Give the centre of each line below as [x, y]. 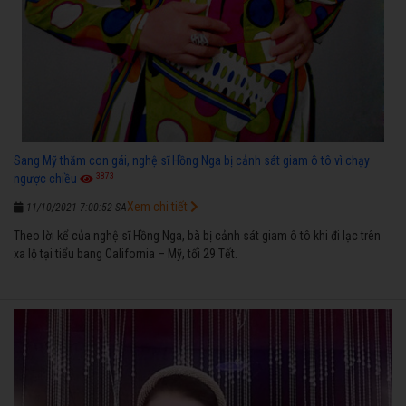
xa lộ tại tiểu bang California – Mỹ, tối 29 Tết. [126, 254]
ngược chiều [45, 179]
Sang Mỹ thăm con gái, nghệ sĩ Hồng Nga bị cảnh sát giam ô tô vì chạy [192, 160]
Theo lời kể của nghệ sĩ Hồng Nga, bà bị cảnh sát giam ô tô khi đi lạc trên [197, 236]
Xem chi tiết [159, 207]
